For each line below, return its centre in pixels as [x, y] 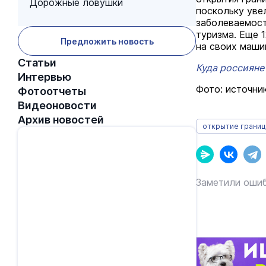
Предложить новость [107, 41]
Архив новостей [61, 120]
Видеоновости [57, 105]
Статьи [37, 63]
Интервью [45, 77]
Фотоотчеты [52, 91]
